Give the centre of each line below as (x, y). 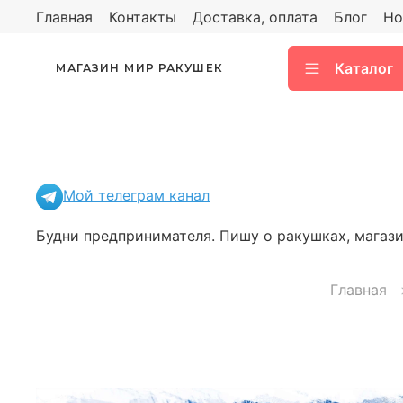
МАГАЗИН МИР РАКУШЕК (139, 68)
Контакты (143, 17)
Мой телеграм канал (136, 196)
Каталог (364, 68)
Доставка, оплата (255, 17)
